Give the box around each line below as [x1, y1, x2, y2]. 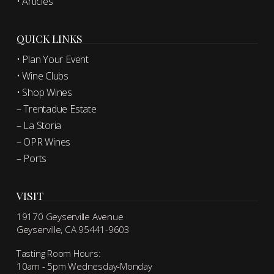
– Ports [16, 152, 47, 166]
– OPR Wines [16, 135, 71, 149]
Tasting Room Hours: [16, 247, 101, 260]
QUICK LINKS [16, 31, 83, 46]
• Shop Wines [16, 86, 72, 100]
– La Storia [16, 119, 62, 133]
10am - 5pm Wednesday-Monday [16, 260, 152, 273]
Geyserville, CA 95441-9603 [16, 223, 130, 235]
